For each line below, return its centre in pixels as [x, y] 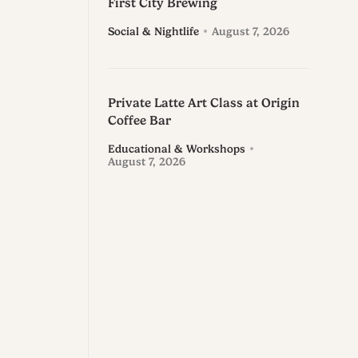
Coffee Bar [139, 121]
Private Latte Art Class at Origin [203, 103]
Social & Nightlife [153, 32]
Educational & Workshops [176, 149]
